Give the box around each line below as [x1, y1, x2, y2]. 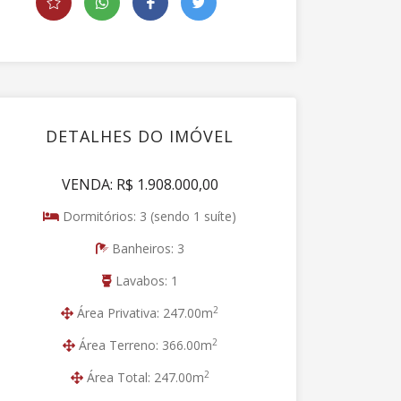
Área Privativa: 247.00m [73, 304, 213, 321]
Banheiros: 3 [107, 240, 184, 257]
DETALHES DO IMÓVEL [46, 125, 234, 147]
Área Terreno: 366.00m [74, 337, 212, 354]
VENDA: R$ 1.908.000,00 [61, 175, 218, 194]
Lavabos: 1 [111, 272, 178, 289]
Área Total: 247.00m [82, 369, 204, 386]
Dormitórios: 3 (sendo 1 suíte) [59, 208, 236, 225]
